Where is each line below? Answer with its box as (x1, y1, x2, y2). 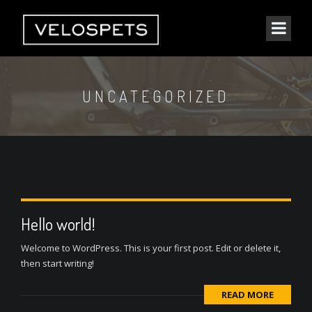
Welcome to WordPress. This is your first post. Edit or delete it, (21, 242, 281, 254)
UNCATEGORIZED (82, 86, 230, 106)
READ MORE (221, 288, 274, 301)
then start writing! (21, 257, 94, 270)
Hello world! (21, 213, 95, 235)
